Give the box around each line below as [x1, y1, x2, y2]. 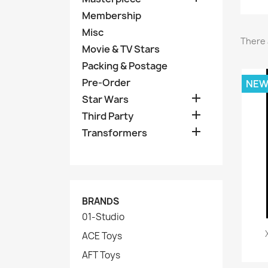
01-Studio [82, 210, 124, 223]
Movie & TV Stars [82, 42, 160, 56]
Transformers [82, 126, 147, 139]
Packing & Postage [82, 59, 167, 72]
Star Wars [82, 92, 129, 106]
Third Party [82, 109, 133, 123]
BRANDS [82, 194, 119, 208]
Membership [82, 8, 141, 22]
